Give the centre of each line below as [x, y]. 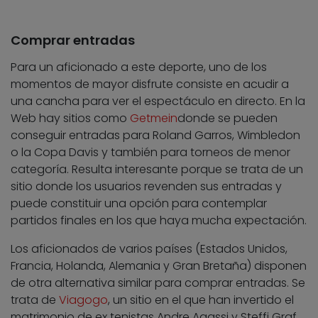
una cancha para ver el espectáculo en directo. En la [158, 101]
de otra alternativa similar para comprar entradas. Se [158, 283]
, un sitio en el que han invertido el [201, 300]
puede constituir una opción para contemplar [139, 203]
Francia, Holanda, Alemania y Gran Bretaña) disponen [159, 265]
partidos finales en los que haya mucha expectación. [159, 220]
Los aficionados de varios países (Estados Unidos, [149, 248]
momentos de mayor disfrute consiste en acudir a [150, 84]
